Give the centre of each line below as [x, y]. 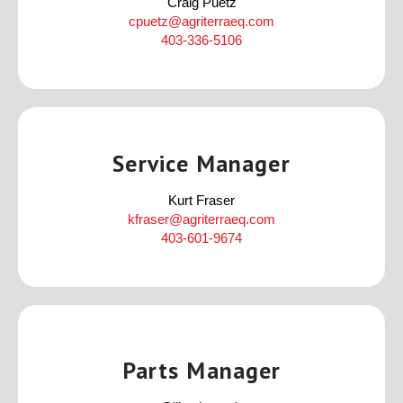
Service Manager [201, 163]
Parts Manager [201, 371]
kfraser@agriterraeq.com [201, 219]
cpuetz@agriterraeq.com [201, 21]
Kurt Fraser [201, 200]
